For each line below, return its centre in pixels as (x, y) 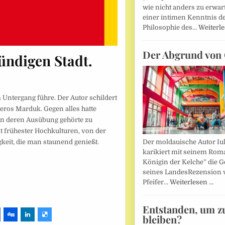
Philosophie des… (170, 27)
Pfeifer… (156, 182)
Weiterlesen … (191, 182)
